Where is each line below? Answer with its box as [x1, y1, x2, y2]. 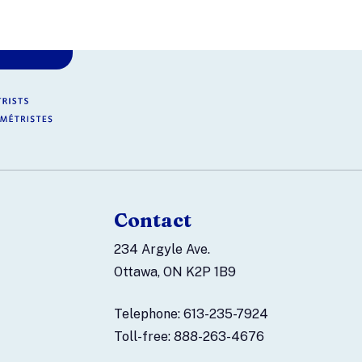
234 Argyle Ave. [114, 241, 210, 257]
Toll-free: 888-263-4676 [114, 328, 264, 344]
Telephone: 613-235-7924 [114, 305, 268, 322]
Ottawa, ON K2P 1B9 [114, 263, 236, 280]
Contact [114, 208, 192, 232]
